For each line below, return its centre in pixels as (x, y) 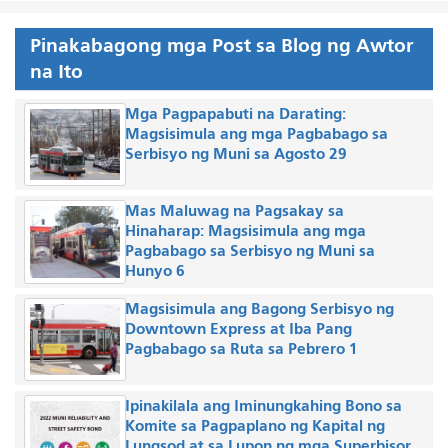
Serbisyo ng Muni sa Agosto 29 (237, 153)
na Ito (56, 71)
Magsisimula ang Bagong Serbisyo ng (259, 308)
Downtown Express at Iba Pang (238, 328)
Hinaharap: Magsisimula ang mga (245, 231)
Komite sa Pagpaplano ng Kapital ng (254, 426)
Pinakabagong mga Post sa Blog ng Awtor (222, 45)
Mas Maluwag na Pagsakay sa (234, 211)
